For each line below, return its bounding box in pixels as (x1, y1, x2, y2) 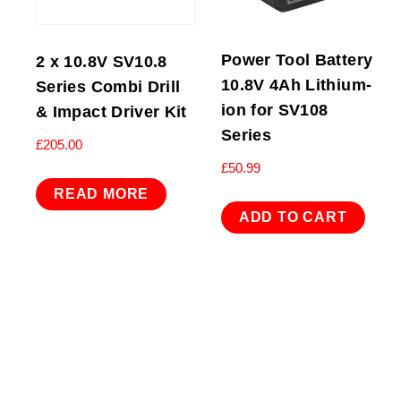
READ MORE (54, 186, 149, 202)
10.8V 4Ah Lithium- (220, 75, 372, 94)
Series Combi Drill (36, 77, 181, 96)
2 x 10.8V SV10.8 (36, 52, 167, 71)
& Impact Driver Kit (36, 102, 187, 121)
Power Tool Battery (220, 50, 373, 69)
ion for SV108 (220, 100, 328, 119)
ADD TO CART (238, 209, 347, 226)
